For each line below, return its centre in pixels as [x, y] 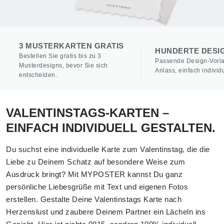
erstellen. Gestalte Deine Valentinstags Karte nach [94, 199]
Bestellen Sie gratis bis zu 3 [60, 56]
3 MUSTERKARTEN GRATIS [71, 46]
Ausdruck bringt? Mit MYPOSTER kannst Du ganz [94, 174]
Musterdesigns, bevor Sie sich [63, 65]
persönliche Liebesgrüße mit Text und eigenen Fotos [97, 187]
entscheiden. [38, 75]
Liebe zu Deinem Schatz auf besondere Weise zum [95, 162]
